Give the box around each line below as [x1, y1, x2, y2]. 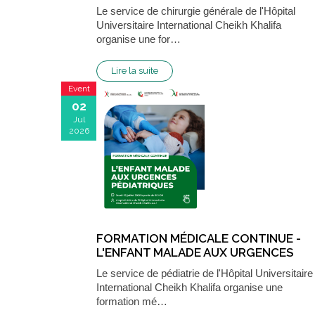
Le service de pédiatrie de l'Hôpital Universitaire [96, 266, 313, 279]
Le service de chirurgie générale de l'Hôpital [96, 4, 295, 17]
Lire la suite [111, 65, 158, 76]
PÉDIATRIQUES [96, 259, 180, 274]
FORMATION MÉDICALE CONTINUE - [96, 231, 301, 245]
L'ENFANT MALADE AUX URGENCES [96, 245, 293, 259]
